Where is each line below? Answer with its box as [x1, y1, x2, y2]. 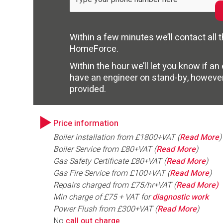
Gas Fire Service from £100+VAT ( [53, 167, 170, 179]
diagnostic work [152, 191, 209, 203]
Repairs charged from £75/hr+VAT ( [53, 179, 177, 191]
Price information [53, 117, 119, 129]
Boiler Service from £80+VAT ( [53, 143, 157, 155]
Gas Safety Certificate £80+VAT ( [53, 155, 167, 167]
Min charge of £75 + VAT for [53, 191, 153, 203]
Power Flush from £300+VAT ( [53, 203, 158, 215]
